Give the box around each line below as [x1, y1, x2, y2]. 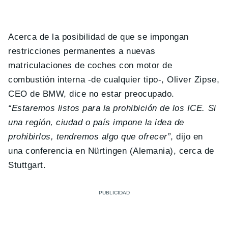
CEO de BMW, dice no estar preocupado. [8, 89, 175, 99]
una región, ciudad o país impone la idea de [8, 117, 184, 127]
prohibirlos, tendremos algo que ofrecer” [8, 131, 171, 141]
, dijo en [170, 131, 203, 141]
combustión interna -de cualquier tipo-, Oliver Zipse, [8, 74, 220, 84]
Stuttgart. [8, 160, 46, 170]
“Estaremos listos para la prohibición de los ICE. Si [8, 103, 216, 113]
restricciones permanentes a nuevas [8, 46, 156, 56]
